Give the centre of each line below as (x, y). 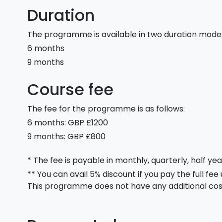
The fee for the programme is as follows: (106, 109)
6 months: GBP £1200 (68, 123)
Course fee (71, 89)
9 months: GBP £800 (67, 137)
